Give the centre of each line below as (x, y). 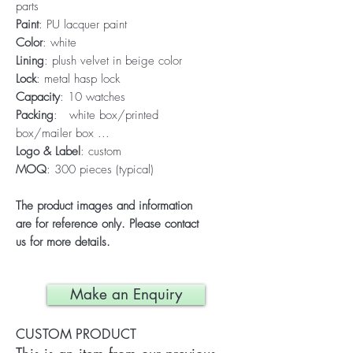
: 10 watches (93, 97)
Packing (35, 115)
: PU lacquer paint (87, 24)
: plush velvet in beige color (113, 61)
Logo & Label (48, 151)
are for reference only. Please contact (107, 224)
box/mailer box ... (63, 133)
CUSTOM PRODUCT (76, 334)
